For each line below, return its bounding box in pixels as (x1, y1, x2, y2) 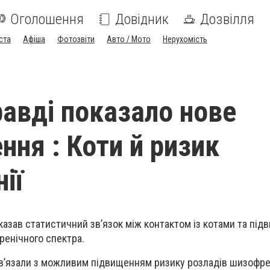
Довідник (115, 11, 169, 28)
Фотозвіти (57, 34, 95, 44)
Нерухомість (163, 34, 207, 44)
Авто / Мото (107, 34, 151, 44)
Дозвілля (200, 11, 254, 28)
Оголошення (10, 11, 84, 28)
